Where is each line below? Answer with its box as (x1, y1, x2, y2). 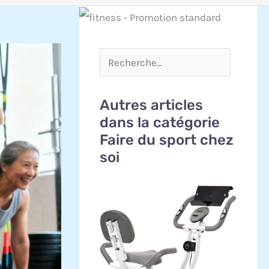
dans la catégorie (100, 114, 220, 131)
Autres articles (100, 97, 203, 114)
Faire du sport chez (100, 131, 234, 149)
